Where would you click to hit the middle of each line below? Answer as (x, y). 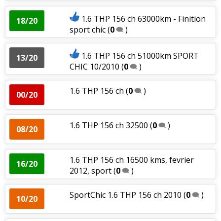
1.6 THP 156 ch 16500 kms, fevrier (131, 160)
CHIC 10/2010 (94, 66)
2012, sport (90, 170)
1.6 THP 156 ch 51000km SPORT (140, 55)
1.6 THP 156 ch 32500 (109, 125)
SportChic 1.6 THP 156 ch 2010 (125, 195)
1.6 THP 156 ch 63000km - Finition (143, 18)
